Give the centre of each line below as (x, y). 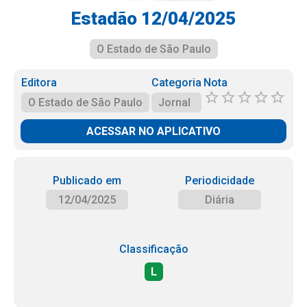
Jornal (174, 102)
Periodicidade (220, 181)
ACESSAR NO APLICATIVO (153, 131)
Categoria (176, 83)
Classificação (153, 249)
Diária (220, 200)
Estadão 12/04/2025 (153, 19)
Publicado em (87, 181)
